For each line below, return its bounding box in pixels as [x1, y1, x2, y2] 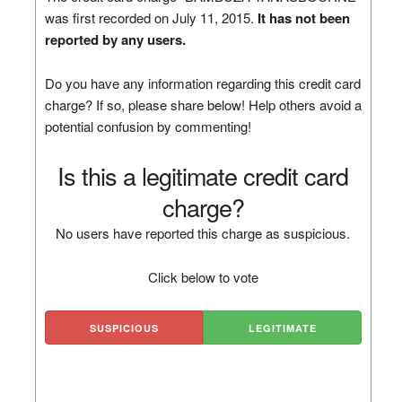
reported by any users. [44, 29, 186, 49]
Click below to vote [147, 267, 258, 286]
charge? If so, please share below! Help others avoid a [44, 94, 362, 114]
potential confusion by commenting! [44, 116, 251, 135]
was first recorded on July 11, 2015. [44, 7, 258, 27]
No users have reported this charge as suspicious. [56, 223, 351, 242]
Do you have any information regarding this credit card [44, 73, 361, 92]
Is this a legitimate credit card [57, 157, 349, 193]
